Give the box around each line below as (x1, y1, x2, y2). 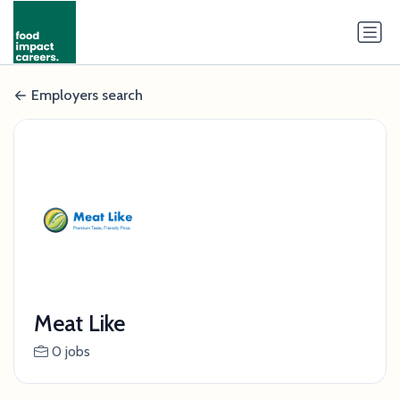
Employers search (31, 87, 143, 104)
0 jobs (51, 343, 90, 361)
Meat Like (33, 310, 125, 337)
